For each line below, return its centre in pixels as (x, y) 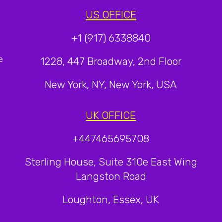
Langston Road (111, 176)
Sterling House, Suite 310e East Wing (111, 162)
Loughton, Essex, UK (111, 199)
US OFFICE (111, 14)
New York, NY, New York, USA (111, 84)
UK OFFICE (111, 115)
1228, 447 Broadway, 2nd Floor (111, 61)
